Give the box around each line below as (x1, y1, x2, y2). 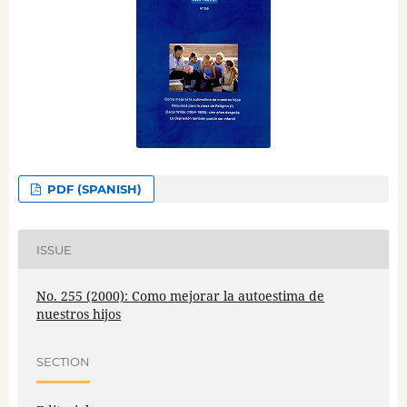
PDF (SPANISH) (44, 182, 143, 197)
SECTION (35, 353, 90, 369)
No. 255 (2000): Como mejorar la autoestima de (35, 287, 324, 305)
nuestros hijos (35, 305, 121, 323)
